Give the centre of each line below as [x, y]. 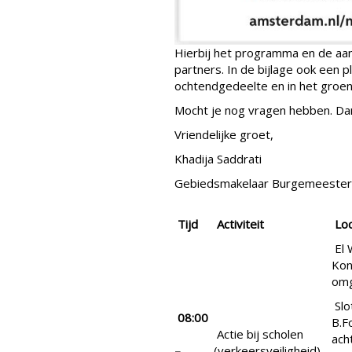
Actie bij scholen [258, 334]
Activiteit [240, 224]
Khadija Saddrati [218, 159]
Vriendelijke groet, [224, 135]
